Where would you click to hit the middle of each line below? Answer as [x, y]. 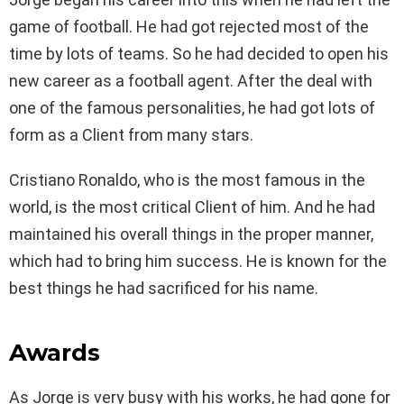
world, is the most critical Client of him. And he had [192, 207]
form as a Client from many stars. [131, 134]
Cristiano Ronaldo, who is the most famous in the [187, 179]
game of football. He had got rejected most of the [189, 26]
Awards [55, 352]
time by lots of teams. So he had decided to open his [199, 53]
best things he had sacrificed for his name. [164, 288]
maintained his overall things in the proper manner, [191, 234]
